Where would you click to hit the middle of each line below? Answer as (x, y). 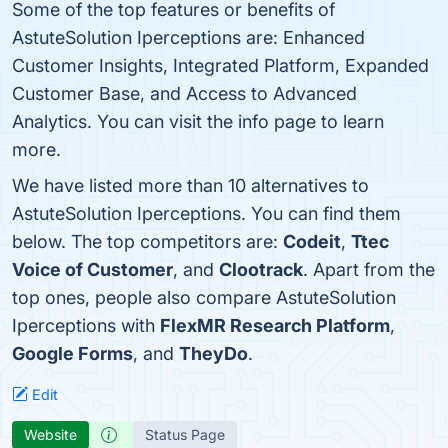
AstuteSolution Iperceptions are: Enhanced (188, 37)
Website (50, 434)
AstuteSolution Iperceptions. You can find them (206, 213)
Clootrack (261, 269)
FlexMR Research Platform (275, 325)
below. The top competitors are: (147, 241)
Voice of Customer (92, 269)
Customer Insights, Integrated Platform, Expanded (220, 65)
